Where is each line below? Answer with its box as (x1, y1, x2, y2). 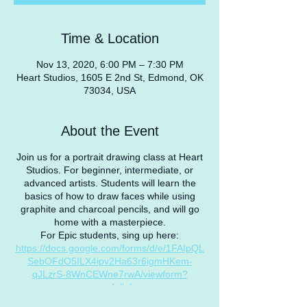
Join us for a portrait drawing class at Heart (16, 151, 203, 162)
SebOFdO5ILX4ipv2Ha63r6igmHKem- (27, 256, 193, 267)
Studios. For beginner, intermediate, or (26, 164, 193, 175)
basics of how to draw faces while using (24, 191, 195, 201)
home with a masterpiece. (53, 217, 166, 228)
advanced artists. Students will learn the (23, 177, 196, 188)
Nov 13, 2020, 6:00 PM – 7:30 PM (36, 59, 184, 70)
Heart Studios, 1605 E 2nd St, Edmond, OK (16, 72, 204, 83)
